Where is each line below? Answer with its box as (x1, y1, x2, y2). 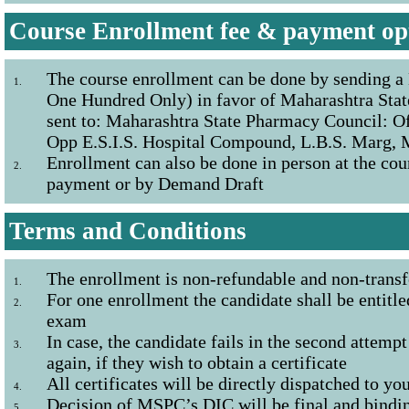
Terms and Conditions (9, 217, 246, 245)
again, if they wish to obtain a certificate (47, 352, 347, 372)
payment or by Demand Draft (47, 173, 264, 194)
